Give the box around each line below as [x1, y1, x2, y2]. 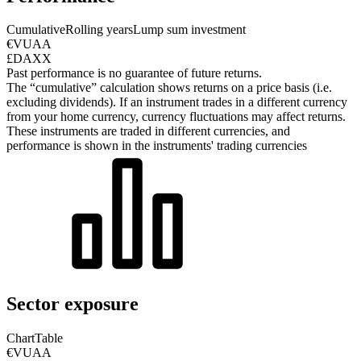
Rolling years [65, 23, 133, 37]
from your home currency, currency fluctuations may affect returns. [6, 110, 346, 124]
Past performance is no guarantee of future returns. [6, 66, 262, 81]
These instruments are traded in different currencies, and [6, 124, 290, 139]
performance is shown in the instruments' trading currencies [6, 139, 307, 153]
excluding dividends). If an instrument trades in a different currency [6, 95, 347, 110]
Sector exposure [6, 293, 139, 315]
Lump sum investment [133, 23, 246, 37]
